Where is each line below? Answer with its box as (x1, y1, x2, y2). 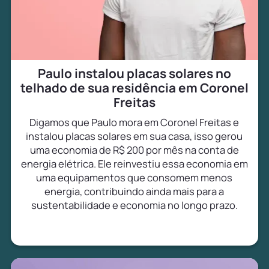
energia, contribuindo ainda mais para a (44, 184, 225, 199)
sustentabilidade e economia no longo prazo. (31, 198, 238, 213)
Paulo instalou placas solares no (37, 65, 231, 82)
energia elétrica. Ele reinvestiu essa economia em (20, 157, 248, 171)
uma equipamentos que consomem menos (36, 171, 233, 185)
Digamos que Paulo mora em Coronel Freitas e (29, 115, 240, 130)
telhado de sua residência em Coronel (20, 79, 249, 97)
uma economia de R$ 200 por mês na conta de (29, 143, 239, 157)
